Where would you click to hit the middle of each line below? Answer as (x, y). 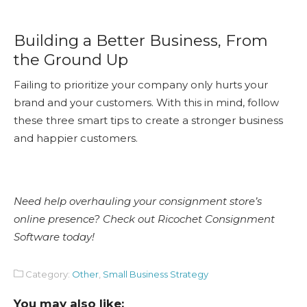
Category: (48, 274)
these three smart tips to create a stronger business (148, 120)
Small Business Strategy (156, 274)
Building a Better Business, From (141, 40)
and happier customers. (76, 138)
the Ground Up (71, 59)
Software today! (54, 236)
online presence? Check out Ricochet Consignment (144, 219)
